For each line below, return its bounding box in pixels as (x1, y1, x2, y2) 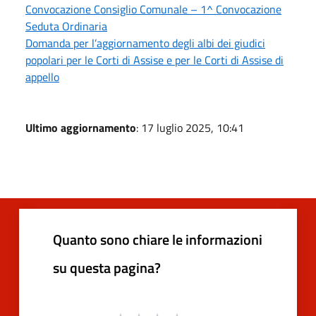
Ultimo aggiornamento (25, 119, 136, 136)
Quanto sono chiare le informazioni (53, 228, 262, 250)
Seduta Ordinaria (25, 17, 107, 35)
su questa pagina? (53, 256, 161, 279)
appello (25, 68, 59, 85)
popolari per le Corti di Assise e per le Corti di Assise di (25, 51, 284, 68)
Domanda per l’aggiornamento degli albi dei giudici (25, 34, 265, 51)
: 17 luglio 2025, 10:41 (136, 119, 244, 136)
